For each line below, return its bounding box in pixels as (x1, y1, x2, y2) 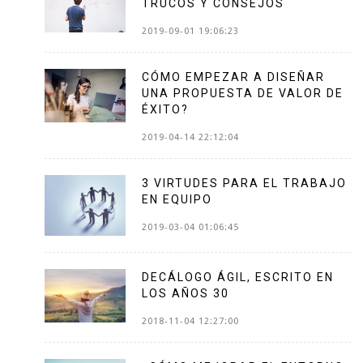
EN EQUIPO (142, 192, 212, 206)
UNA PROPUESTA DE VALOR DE (142, 86, 344, 100)
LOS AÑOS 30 (142, 286, 229, 300)
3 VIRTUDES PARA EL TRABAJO (142, 176, 347, 190)
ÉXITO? (142, 102, 189, 116)
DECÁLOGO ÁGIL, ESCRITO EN (142, 270, 334, 284)
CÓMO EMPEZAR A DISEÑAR (142, 70, 325, 83)
